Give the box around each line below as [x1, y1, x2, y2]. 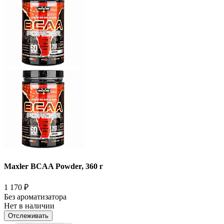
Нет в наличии [4, 201, 54, 210]
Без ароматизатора [4, 192, 66, 201]
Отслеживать [8, 211, 48, 219]
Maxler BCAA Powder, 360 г [4, 161, 103, 170]
